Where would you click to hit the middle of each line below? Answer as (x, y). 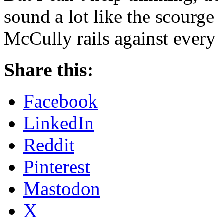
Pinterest (57, 167)
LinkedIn (59, 123)
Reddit (49, 145)
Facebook (61, 101)
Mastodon (62, 189)
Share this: (49, 70)
